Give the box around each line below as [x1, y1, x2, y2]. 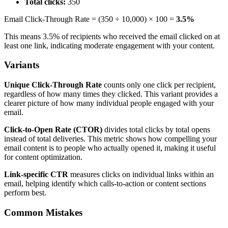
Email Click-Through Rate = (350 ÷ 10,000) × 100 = [4, 14, 176, 23]
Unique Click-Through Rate [4, 80, 102, 90]
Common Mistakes [4, 207, 82, 218]
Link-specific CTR [4, 170, 68, 179]
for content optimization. [4, 153, 82, 162]
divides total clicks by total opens [102, 125, 210, 134]
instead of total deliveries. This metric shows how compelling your [4, 134, 217, 144]
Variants [4, 60, 39, 71]
